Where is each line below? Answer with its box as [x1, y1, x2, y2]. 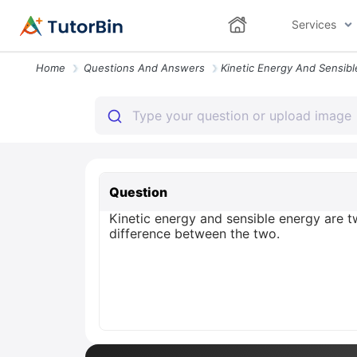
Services [291, 18, 336, 31]
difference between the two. [109, 226, 280, 241]
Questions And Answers [84, 61, 205, 74]
